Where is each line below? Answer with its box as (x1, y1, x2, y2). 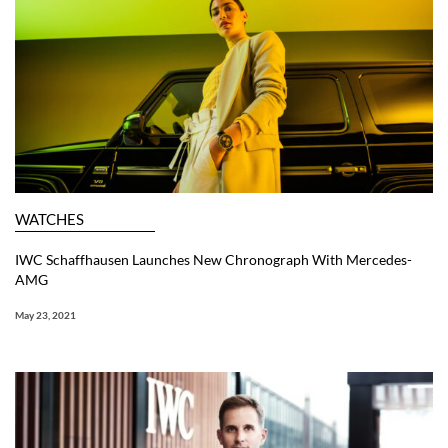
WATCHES (15, 209, 84, 228)
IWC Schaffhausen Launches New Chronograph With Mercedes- (15, 250, 412, 268)
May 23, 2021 (15, 308, 76, 321)
